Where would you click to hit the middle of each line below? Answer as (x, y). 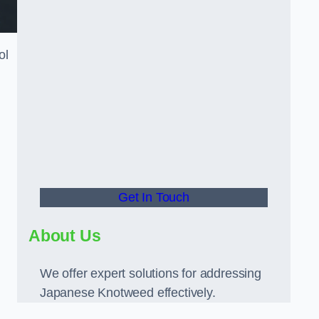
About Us (65, 236)
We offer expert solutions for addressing (151, 273)
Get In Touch (154, 197)
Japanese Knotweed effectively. (128, 293)
